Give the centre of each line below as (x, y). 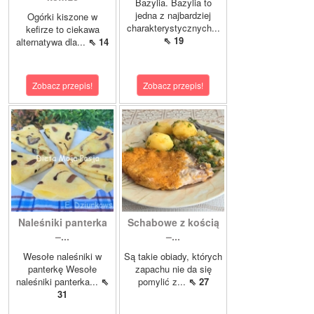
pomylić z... (163, 281)
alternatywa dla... (52, 42)
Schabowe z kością (173, 222)
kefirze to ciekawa (62, 29)
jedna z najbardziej (173, 15)
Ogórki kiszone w (62, 16)
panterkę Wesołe (62, 269)
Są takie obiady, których (173, 256)
